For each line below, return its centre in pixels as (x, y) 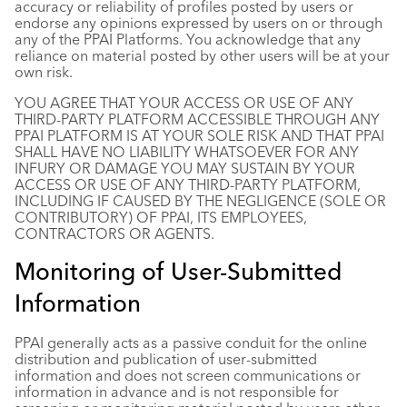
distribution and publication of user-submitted (166, 359)
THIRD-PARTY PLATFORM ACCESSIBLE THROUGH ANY (197, 119)
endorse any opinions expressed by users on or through (199, 23)
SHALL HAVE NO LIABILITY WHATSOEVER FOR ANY (187, 152)
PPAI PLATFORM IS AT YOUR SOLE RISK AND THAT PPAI (199, 135)
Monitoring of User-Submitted (179, 272)
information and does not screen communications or (188, 375)
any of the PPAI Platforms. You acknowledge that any (188, 39)
